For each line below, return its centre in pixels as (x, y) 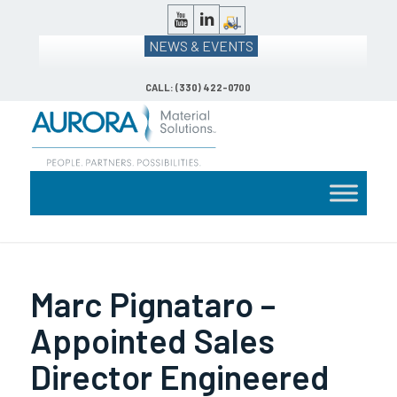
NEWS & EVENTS (202, 46)
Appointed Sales (152, 340)
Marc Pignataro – (152, 304)
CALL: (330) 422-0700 (198, 87)
